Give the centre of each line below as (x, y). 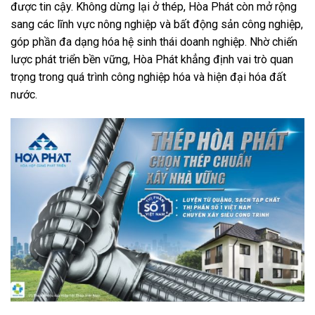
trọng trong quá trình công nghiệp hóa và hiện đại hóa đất (148, 77)
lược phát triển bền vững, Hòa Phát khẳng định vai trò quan (152, 60)
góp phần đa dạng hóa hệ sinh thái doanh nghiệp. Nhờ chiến (154, 42)
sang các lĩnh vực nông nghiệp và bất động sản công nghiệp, (157, 25)
